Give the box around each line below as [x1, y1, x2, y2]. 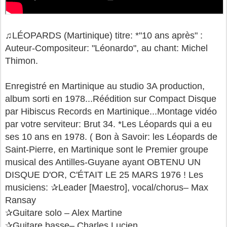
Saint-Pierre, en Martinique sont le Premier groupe [5, 144, 208, 155]
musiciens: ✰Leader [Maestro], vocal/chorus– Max [5, 182, 208, 193]
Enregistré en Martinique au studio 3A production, [5, 81, 205, 91]
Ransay [5, 195, 39, 205]
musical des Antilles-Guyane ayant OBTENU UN [5, 157, 201, 167]
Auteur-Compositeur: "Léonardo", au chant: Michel [5, 43, 208, 53]
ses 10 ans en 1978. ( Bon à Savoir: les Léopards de [5, 131, 217, 142]
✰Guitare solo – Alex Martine [5, 207, 125, 218]
